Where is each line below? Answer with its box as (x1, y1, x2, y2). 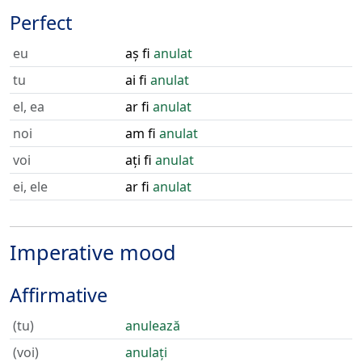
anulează (125, 317, 180, 335)
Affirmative (10, 282, 107, 308)
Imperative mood (10, 238, 176, 266)
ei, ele (13, 178, 48, 196)
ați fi (125, 151, 155, 169)
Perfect (10, 10, 72, 36)
